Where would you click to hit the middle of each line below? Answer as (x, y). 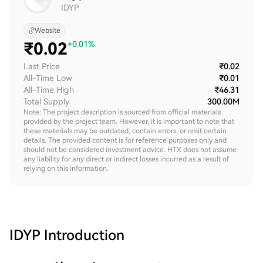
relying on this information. (66, 168)
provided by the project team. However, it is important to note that (129, 122)
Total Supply (46, 102)
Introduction (84, 235)
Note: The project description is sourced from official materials (122, 112)
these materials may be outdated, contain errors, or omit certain (125, 131)
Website (48, 31)
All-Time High (49, 90)
